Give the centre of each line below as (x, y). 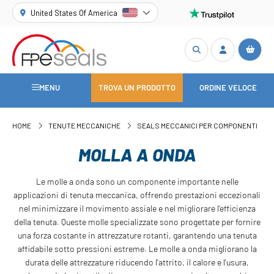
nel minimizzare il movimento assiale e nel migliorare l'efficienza (137, 208)
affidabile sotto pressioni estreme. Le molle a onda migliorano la (137, 248)
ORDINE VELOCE (228, 88)
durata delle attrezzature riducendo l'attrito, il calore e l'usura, (137, 262)
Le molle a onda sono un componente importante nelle (137, 181)
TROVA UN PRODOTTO (137, 88)
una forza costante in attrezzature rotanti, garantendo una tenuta (137, 235)
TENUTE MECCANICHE (84, 126)
